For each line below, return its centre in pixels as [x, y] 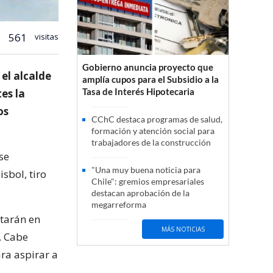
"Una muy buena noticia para [146, 170]
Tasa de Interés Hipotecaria [138, 92]
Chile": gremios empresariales [148, 182]
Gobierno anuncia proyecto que [148, 67]
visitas [46, 36]
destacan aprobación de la [140, 193]
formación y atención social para [153, 131]
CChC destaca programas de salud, [157, 119]
